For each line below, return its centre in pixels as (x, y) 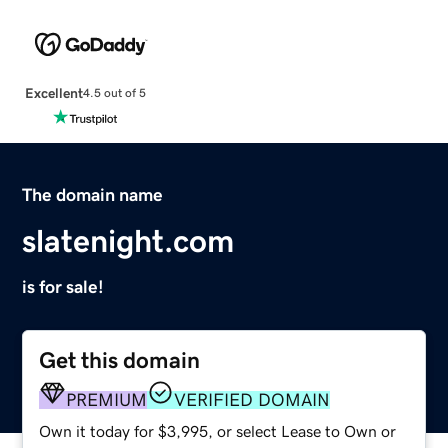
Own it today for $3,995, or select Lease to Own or (218, 430)
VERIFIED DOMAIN (252, 399)
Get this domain (120, 360)
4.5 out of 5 (114, 93)
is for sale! (63, 286)
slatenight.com (128, 240)
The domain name (93, 194)
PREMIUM (107, 399)
